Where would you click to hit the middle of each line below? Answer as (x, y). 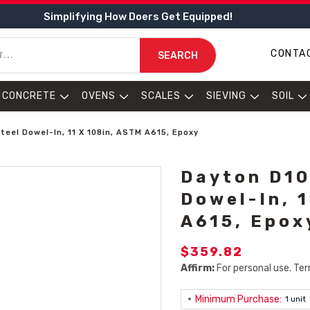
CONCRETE (29, 96)
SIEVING (226, 96)
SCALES (161, 96)
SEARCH (177, 55)
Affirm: (198, 268)
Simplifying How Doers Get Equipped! (138, 16)
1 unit (296, 299)
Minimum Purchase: (239, 299)
